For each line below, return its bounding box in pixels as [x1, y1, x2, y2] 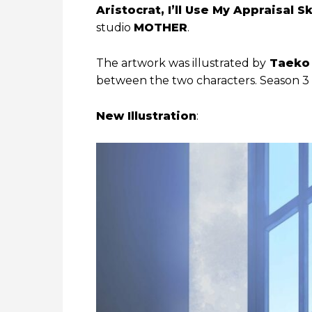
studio [96, 21, 134, 35]
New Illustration [96, 109, 196, 123]
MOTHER [134, 21, 187, 35]
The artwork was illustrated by [96, 56, 266, 70]
